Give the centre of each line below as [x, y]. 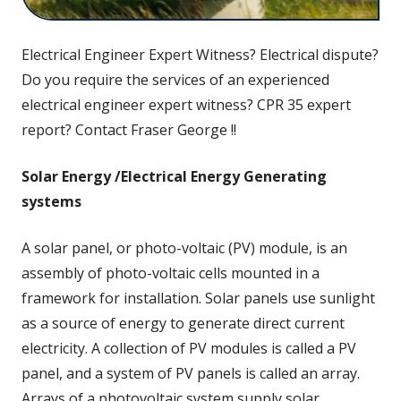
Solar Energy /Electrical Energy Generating [174, 176]
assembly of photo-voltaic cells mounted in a [171, 273]
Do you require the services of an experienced [175, 79]
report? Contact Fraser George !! [129, 129]
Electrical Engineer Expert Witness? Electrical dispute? [200, 54]
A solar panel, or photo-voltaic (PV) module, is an [184, 247]
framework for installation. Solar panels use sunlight [198, 298]
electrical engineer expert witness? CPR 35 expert [186, 104]
